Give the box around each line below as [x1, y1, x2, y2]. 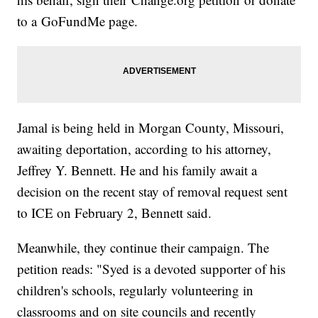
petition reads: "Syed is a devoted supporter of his [17, 260, 286, 278]
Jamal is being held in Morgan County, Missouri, [17, 119, 285, 137]
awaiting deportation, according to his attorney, [17, 140, 272, 158]
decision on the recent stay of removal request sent [17, 182, 288, 201]
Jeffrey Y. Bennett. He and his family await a [17, 161, 258, 180]
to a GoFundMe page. [17, 12, 138, 31]
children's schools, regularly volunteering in [17, 281, 254, 300]
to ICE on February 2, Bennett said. [17, 204, 212, 222]
